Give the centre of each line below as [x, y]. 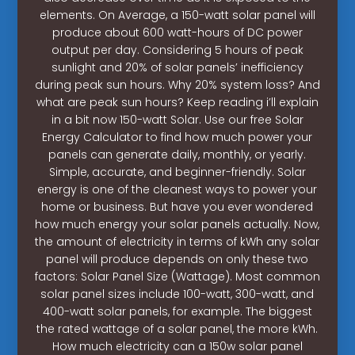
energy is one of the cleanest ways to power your [177, 189]
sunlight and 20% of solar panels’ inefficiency [177, 67]
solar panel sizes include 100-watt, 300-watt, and [177, 294]
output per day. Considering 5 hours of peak [177, 50]
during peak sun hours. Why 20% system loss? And [177, 84]
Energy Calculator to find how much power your [177, 137]
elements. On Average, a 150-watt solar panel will [177, 15]
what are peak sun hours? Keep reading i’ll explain [177, 102]
